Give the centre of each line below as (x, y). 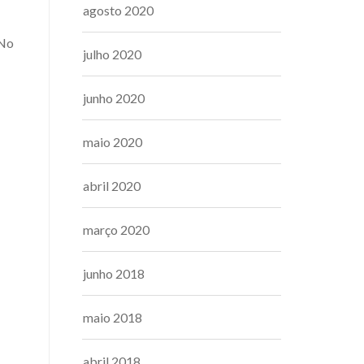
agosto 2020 (118, 10)
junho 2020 (114, 98)
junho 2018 (114, 273)
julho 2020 (112, 54)
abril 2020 (112, 186)
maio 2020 (113, 142)
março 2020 (116, 230)
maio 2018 (113, 317)
